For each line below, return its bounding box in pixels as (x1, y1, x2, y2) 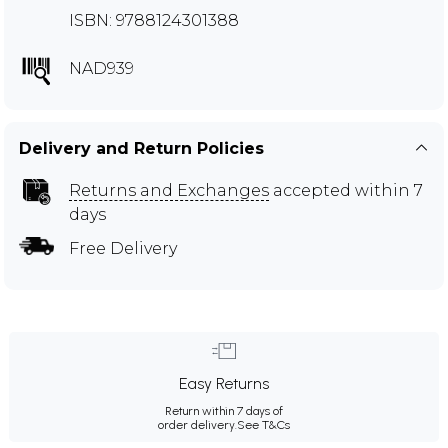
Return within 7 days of (165, 404, 283, 418)
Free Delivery (69, 239, 177, 258)
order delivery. (158, 418, 237, 432)
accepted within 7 (269, 181, 423, 200)
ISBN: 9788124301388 (69, 11, 239, 30)
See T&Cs (237, 418, 290, 432)
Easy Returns (179, 374, 269, 393)
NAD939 (69, 59, 134, 78)
